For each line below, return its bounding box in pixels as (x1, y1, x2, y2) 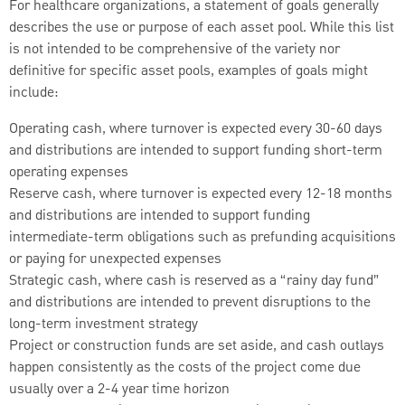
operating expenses (9, 161, 128, 184)
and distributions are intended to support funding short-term (9, 139, 382, 162)
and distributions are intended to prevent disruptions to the (9, 291, 371, 314)
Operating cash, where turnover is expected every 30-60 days (9, 118, 382, 140)
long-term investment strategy (9, 313, 198, 335)
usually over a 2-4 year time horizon (9, 378, 230, 400)
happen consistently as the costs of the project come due (9, 356, 361, 379)
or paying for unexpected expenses (9, 248, 221, 270)
